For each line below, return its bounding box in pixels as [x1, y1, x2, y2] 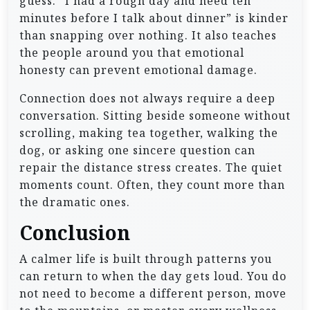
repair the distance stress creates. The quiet [19, 159, 282, 175]
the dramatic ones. [19, 194, 130, 210]
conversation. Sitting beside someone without [19, 107, 291, 123]
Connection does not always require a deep [19, 90, 275, 106]
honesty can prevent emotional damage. [19, 62, 257, 77]
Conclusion [19, 220, 130, 246]
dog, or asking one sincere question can [19, 142, 255, 158]
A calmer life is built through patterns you [19, 250, 272, 266]
